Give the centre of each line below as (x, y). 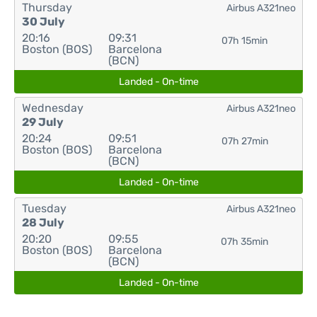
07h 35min (245, 242)
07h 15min (245, 41)
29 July (43, 122)
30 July (44, 22)
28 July (43, 223)
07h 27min (244, 141)
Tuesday (44, 208)
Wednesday (53, 108)
